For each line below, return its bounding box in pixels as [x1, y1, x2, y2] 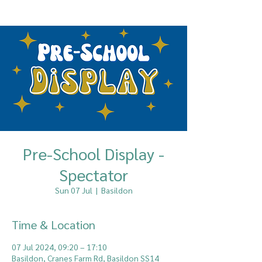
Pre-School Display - [23, 143, 164, 164]
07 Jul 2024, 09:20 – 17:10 [12, 242, 107, 252]
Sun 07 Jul [54, 185, 92, 195]
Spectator [59, 164, 128, 185]
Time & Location [12, 217, 95, 232]
